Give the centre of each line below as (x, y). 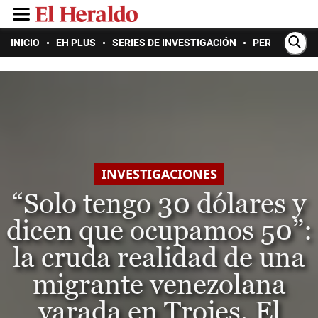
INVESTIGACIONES (159, 174)
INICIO (25, 43)
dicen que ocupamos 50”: (159, 231)
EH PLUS (76, 43)
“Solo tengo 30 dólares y (159, 204)
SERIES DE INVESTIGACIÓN (174, 43)
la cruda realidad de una (159, 258)
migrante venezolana (159, 285)
